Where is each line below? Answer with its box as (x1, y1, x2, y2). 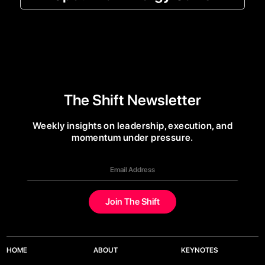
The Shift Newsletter (63, 91, 201, 109)
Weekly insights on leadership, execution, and (32, 119, 232, 131)
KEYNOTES (180, 245, 218, 254)
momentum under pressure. (72, 131, 193, 143)
